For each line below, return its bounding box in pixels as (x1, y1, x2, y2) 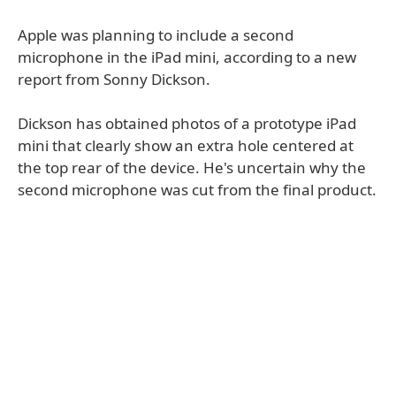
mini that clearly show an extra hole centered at (18, 135, 354, 156)
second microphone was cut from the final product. (18, 179, 377, 200)
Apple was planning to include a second (18, 25, 293, 45)
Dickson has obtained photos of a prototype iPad (18, 113, 356, 133)
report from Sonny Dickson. (18, 69, 210, 89)
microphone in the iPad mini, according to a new (18, 47, 356, 67)
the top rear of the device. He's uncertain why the (18, 157, 366, 178)
